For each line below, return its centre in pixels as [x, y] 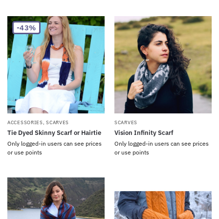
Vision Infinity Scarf [144, 132]
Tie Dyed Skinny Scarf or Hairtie [54, 132]
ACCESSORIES [25, 122]
